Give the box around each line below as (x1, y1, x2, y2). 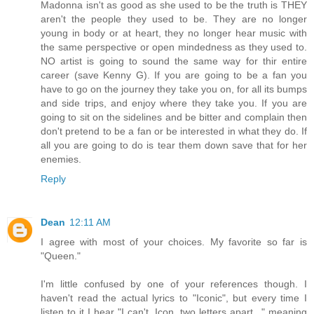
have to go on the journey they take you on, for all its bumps (41, 83, 307, 95)
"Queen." (41, 250, 81, 262)
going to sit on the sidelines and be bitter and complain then (41, 111, 307, 123)
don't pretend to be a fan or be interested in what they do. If (41, 125, 307, 137)
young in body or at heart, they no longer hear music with (41, 27, 307, 39)
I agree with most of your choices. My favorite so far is (41, 236, 307, 248)
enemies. (41, 153, 81, 165)
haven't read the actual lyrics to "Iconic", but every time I (41, 292, 307, 304)
